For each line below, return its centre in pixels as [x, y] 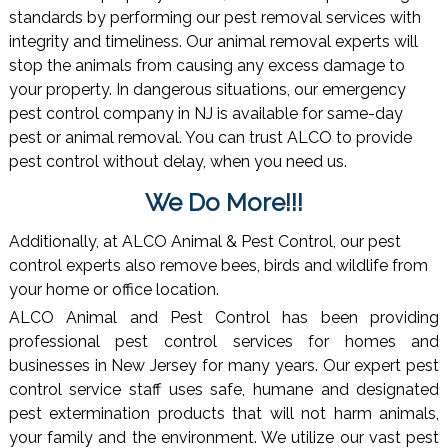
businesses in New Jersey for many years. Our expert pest [224, 366]
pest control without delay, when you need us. [177, 162]
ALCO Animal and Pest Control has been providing [224, 318]
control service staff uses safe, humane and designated [224, 390]
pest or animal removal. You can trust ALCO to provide [210, 138]
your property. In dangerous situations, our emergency [207, 90]
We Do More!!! [223, 202]
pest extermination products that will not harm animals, [224, 414]
